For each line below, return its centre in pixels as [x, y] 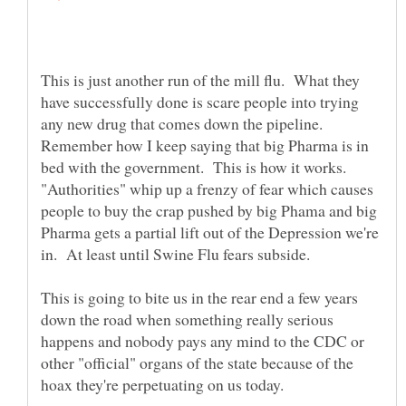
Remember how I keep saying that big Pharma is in [205, 145]
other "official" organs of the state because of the [197, 362]
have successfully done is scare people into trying [200, 101]
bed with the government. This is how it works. [196, 166]
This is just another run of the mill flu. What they [200, 79]
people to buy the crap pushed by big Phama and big [209, 210]
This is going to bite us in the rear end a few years [199, 297]
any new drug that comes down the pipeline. [184, 123]
